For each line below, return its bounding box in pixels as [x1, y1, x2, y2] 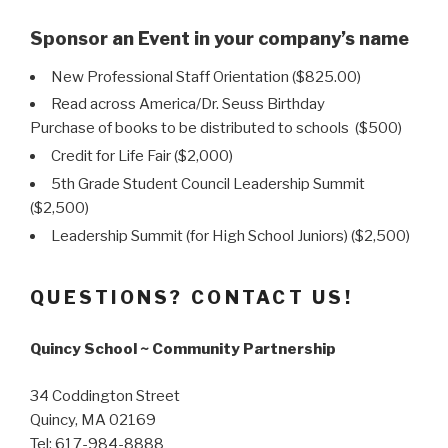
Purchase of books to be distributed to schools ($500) [30, 119, 402, 138]
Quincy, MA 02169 [30, 410, 156, 429]
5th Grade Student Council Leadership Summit [51, 174, 365, 193]
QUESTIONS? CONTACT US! [30, 287, 353, 309]
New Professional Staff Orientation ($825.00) [51, 67, 361, 86]
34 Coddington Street [30, 386, 180, 405]
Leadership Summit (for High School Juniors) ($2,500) [51, 226, 410, 245]
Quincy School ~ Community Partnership [30, 340, 336, 359]
